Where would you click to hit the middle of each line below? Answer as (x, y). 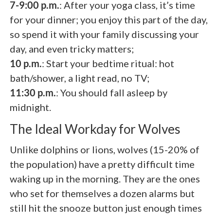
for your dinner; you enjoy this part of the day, (109, 19)
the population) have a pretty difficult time (102, 164)
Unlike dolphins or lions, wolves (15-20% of (105, 150)
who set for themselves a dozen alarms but (102, 193)
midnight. (30, 107)
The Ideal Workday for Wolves (95, 129)
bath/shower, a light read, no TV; (80, 78)
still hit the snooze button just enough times (106, 208)
